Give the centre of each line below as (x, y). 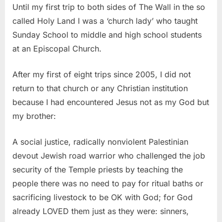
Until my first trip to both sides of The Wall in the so (109, 7)
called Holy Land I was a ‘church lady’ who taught (105, 21)
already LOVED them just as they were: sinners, (101, 211)
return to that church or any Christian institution (100, 88)
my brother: (34, 116)
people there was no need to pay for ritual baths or (108, 184)
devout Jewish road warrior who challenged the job (109, 156)
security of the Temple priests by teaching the (98, 170)
